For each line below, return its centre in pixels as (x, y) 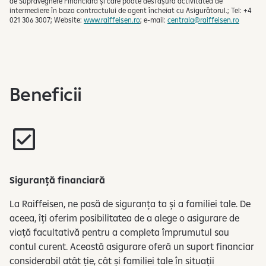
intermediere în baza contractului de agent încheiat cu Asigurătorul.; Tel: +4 (131, 10)
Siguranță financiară (57, 180)
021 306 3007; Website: (47, 20)
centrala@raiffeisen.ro (203, 20)
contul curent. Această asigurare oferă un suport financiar (132, 246)
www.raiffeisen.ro (112, 20)
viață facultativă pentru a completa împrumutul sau (119, 232)
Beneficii (46, 94)
